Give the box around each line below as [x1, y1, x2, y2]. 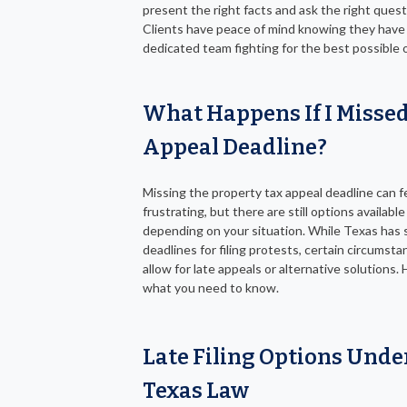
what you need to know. [143, 279, 279, 295]
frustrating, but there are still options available [143, 203, 405, 219]
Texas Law [143, 377, 249, 403]
